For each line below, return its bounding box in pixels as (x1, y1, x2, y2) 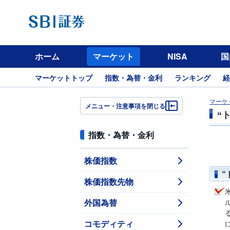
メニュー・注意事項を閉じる (85, 101, 165, 110)
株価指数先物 (84, 176, 133, 187)
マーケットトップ (35, 72, 92, 83)
